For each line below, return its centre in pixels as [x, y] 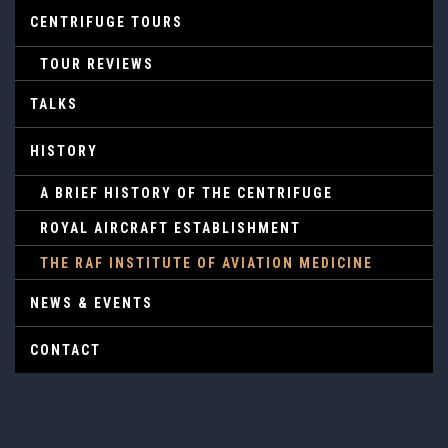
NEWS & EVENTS [91, 303]
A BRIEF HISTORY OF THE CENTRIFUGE [186, 193]
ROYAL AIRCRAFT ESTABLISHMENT [170, 228]
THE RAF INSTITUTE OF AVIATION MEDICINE [206, 263]
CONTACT [65, 350]
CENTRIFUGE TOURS [106, 22]
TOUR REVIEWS [97, 64]
